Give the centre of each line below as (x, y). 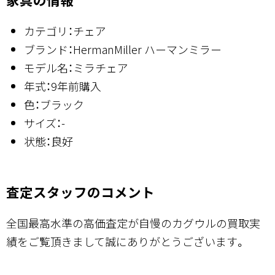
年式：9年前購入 (62, 86)
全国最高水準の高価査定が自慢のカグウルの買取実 (133, 223)
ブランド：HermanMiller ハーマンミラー (122, 49)
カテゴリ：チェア (65, 31)
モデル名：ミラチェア (76, 68)
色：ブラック (54, 105)
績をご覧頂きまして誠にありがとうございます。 (126, 242)
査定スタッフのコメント (80, 192)
